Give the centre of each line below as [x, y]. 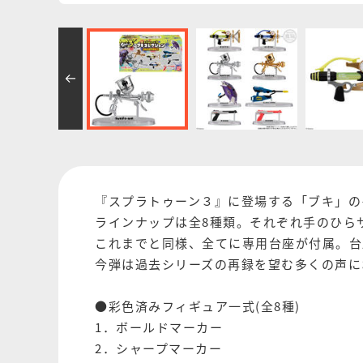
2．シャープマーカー [158, 348]
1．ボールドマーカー [159, 327]
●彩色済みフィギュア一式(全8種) [198, 305]
